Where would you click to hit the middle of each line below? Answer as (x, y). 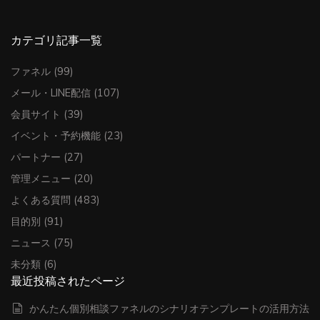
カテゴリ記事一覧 (56, 40)
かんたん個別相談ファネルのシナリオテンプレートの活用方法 (169, 308)
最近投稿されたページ (68, 280)
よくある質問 (41, 200)
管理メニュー (41, 178)
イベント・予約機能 (56, 135)
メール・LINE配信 (51, 92)
